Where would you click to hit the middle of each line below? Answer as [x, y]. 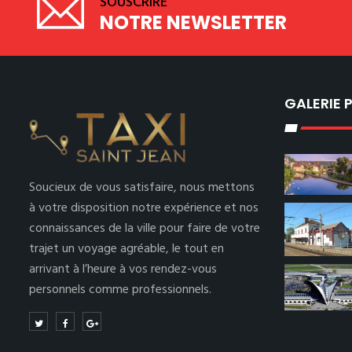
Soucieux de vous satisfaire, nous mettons [142, 188]
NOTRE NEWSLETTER [193, 22]
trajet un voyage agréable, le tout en [126, 249]
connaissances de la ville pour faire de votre [145, 229]
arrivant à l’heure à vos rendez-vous [123, 269]
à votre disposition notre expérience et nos [144, 208]
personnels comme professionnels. [120, 290]
